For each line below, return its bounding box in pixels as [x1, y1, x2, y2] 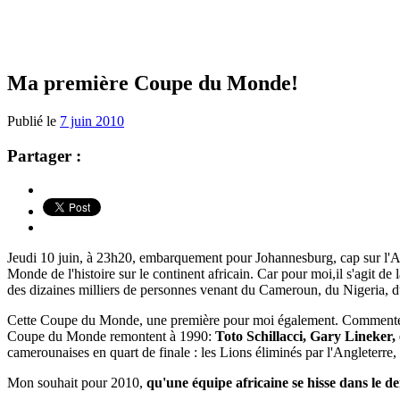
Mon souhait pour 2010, [7, 375, 146, 391]
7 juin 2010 [60, 112, 124, 129]
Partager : [7, 146, 81, 165]
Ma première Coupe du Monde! [7, 71, 298, 95]
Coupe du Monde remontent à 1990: [7, 329, 215, 345]
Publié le [7, 112, 60, 129]
